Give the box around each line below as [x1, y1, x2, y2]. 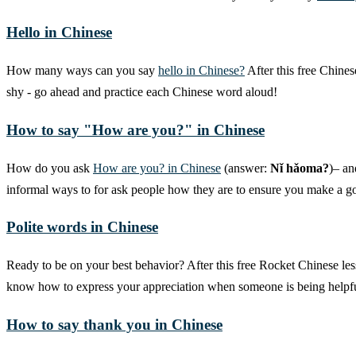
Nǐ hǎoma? [270, 161, 329, 175]
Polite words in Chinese [6, 219, 158, 236]
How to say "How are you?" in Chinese [6, 121, 265, 138]
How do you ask [6, 161, 93, 175]
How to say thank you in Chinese [6, 315, 222, 333]
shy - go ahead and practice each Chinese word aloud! [6, 85, 277, 99]
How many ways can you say [6, 64, 158, 78]
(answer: [221, 161, 270, 175]
